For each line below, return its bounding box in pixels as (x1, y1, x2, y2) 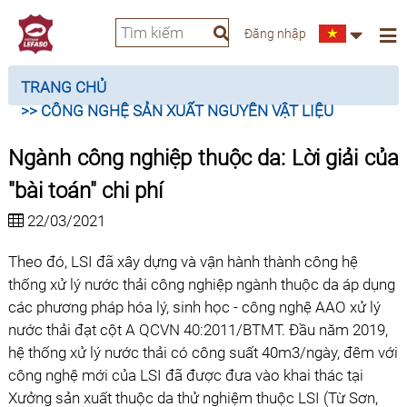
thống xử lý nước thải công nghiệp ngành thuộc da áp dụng (7, 275, 395, 293)
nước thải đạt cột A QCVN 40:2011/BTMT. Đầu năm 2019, (7, 321, 388, 339)
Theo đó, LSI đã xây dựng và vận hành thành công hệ (7, 253, 358, 271)
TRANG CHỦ (20, 77, 106, 96)
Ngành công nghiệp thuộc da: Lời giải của (7, 145, 400, 171)
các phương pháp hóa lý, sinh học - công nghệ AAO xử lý (7, 298, 381, 316)
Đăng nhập (243, 26, 306, 41)
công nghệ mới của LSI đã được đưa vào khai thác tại (7, 366, 363, 384)
